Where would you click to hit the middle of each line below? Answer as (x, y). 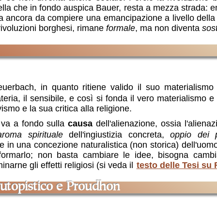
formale (120, 28)
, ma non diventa (168, 28)
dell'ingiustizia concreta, (116, 135)
